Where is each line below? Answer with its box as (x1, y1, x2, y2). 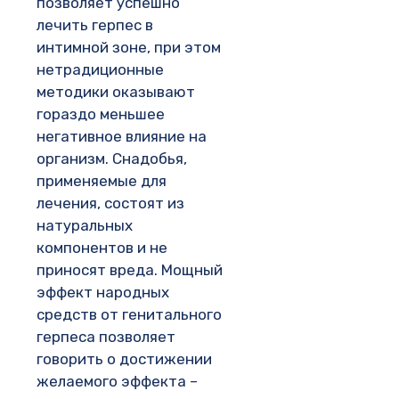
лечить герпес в (37, 16, 153, 35)
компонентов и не (37, 239, 167, 257)
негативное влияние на (37, 127, 207, 146)
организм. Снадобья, (37, 150, 187, 168)
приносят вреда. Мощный (37, 261, 223, 280)
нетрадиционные (37, 61, 164, 79)
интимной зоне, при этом (37, 38, 221, 57)
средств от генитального (37, 305, 222, 324)
